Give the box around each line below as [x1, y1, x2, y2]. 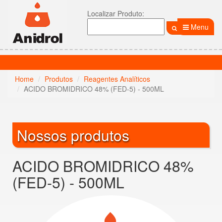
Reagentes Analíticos [84, 74, 150, 84]
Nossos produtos [17, 124, 129, 146]
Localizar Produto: [87, 8, 144, 18]
